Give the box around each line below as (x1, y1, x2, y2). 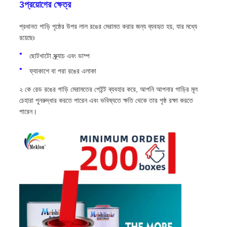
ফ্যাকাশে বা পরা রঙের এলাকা (29, 67, 96, 75)
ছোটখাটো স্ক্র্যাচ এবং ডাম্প (29, 52, 90, 60)
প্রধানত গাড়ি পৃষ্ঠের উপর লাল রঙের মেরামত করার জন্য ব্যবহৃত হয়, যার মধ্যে (19, 22, 197, 31)
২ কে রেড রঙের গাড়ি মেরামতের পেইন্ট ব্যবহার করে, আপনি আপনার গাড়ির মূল (19, 85, 198, 94)
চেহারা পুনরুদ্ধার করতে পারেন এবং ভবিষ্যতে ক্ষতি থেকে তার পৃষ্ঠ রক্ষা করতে (19, 96, 193, 105)
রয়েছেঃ (19, 33, 35, 42)
